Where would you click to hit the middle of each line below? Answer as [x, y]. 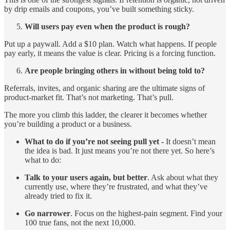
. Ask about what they [183, 177]
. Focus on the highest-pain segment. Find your [146, 213]
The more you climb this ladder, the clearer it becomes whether [106, 114]
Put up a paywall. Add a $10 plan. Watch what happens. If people [110, 44]
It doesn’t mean [191, 141]
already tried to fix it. [58, 196]
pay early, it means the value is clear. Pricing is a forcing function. [110, 53]
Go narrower [47, 213]
